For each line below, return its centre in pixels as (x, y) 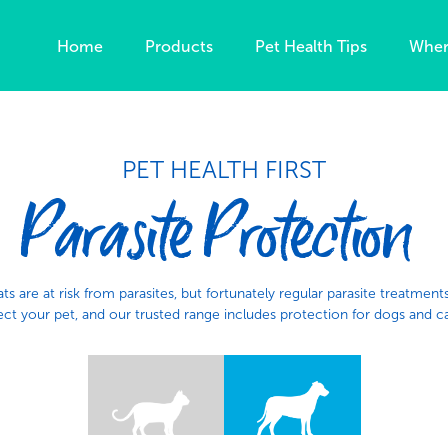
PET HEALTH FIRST (224, 169)
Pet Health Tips (311, 47)
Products (179, 47)
